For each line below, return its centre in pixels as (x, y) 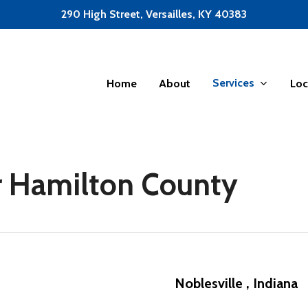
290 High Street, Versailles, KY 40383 (154, 14)
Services (233, 83)
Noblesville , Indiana (236, 283)
